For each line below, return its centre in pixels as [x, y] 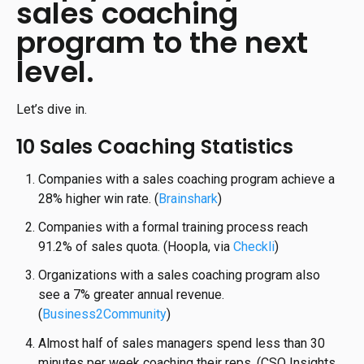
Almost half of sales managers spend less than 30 [182, 343]
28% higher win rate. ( [99, 198]
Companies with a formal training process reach [173, 227]
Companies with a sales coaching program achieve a [187, 179]
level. [55, 71]
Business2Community [105, 314]
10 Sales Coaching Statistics [155, 146]
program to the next [162, 42]
